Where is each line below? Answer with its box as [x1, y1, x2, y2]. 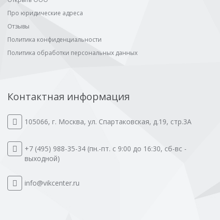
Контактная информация [7, 90, 130, 104]
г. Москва [52, 117, 84, 127]
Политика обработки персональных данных [7, 49, 137, 57]
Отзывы [7, 22, 29, 31]
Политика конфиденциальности [7, 35, 102, 44]
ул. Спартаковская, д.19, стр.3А [88, 117, 192, 127]
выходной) [25, 154, 60, 164]
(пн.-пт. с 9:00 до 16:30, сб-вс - [85, 144, 187, 154]
